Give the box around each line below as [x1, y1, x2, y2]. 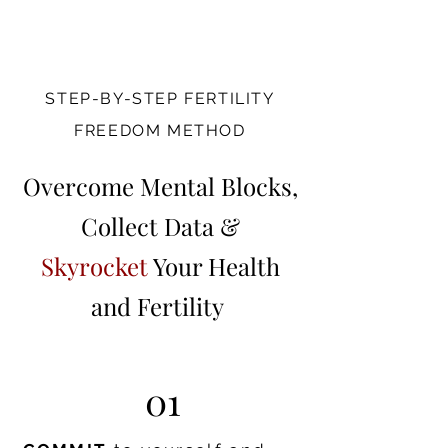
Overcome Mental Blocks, [22, 170, 298, 202]
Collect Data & [80, 210, 240, 242]
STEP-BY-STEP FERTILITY [45, 89, 275, 108]
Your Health [152, 250, 280, 282]
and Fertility [90, 290, 230, 322]
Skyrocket [40, 250, 153, 282]
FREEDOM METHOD [74, 121, 246, 140]
